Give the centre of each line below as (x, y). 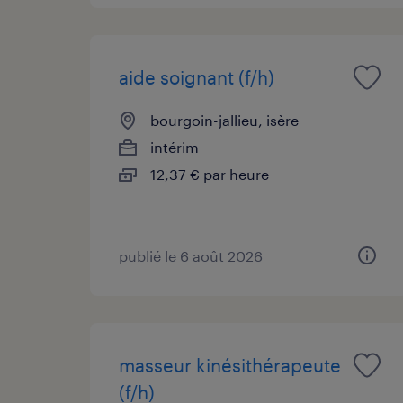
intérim (175, 147)
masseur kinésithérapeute (230, 365)
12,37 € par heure (210, 174)
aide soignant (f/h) (197, 77)
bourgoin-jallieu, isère (224, 120)
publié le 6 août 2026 (191, 255)
